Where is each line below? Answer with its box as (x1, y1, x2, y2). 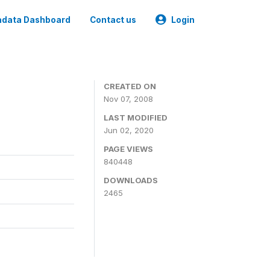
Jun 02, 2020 (104, 125, 154, 135)
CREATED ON (104, 81, 156, 91)
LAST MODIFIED (104, 113, 168, 122)
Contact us (90, 15, 136, 25)
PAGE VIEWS (104, 144, 153, 154)
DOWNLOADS (104, 175, 158, 185)
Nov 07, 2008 (104, 94, 153, 104)
